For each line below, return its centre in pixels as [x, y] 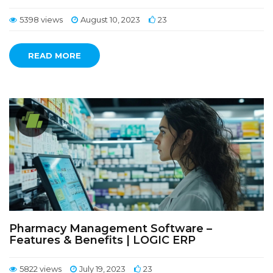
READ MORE [55, 55]
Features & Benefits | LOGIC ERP [102, 240]
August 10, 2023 [110, 19]
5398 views [41, 19]
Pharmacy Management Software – [111, 229]
